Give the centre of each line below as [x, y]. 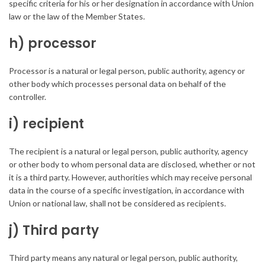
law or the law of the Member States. [77, 17]
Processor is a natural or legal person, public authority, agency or [127, 71]
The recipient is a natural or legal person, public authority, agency [128, 151]
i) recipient [46, 124]
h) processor [53, 44]
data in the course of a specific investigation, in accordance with [127, 190]
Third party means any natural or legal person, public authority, [123, 258]
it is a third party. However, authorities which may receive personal [130, 177]
